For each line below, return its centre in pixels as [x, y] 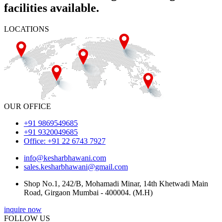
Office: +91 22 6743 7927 [65, 141]
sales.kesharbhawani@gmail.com [76, 167]
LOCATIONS [27, 29]
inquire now [23, 210]
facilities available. [52, 8]
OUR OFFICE [28, 107]
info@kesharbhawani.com [65, 158]
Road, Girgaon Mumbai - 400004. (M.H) [88, 193]
